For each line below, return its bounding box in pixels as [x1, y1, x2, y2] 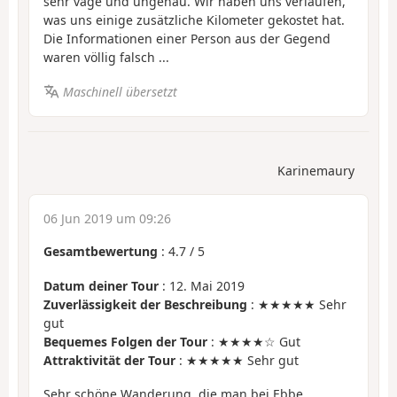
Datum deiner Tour [43, 276, 159, 294]
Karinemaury [277, 162, 354, 180]
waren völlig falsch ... [43, 49, 169, 66]
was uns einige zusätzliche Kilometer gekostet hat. [43, 12, 345, 29]
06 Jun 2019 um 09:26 [43, 210, 171, 228]
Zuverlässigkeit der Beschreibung [43, 295, 247, 313]
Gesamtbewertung [43, 243, 158, 261]
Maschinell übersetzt [62, 82, 177, 100]
